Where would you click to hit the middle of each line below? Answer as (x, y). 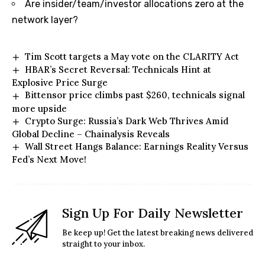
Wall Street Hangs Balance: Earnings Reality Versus (137, 146)
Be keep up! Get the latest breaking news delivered (158, 233)
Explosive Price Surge (60, 83)
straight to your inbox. (104, 244)
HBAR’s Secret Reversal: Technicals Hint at (118, 70)
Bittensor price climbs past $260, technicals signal (135, 95)
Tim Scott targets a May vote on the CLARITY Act (132, 56)
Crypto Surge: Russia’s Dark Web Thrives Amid (127, 121)
